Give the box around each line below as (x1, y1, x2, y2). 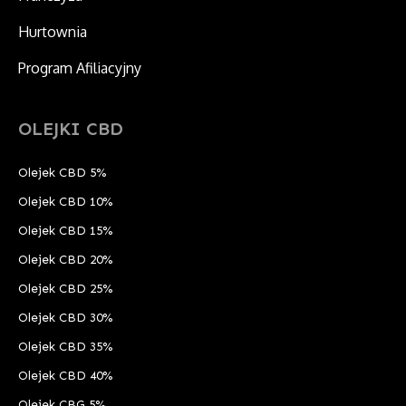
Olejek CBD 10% (18, 194, 113, 210)
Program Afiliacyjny (18, 59, 141, 78)
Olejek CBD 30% (18, 310, 113, 326)
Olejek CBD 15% (18, 223, 113, 239)
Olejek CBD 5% (18, 165, 107, 181)
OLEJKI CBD (18, 118, 123, 140)
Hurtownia (18, 23, 87, 42)
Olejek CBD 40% (18, 368, 113, 384)
